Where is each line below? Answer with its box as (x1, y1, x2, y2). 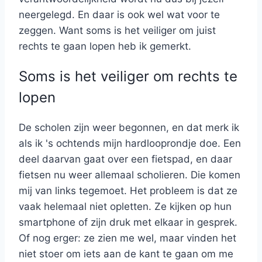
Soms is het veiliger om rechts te (19, 68, 237, 85)
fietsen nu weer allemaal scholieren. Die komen (19, 168, 240, 181)
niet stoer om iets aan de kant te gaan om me (19, 247, 233, 260)
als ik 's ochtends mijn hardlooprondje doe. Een (19, 137, 241, 149)
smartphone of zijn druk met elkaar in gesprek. (19, 216, 237, 228)
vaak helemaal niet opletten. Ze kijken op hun (19, 200, 232, 212)
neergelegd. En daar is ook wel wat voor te (19, 9, 220, 21)
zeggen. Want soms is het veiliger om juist (19, 25, 216, 37)
